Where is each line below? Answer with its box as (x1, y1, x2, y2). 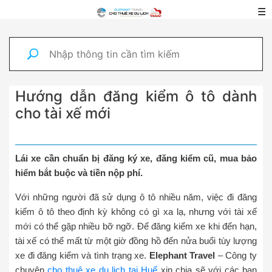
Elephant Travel (149, 250, 216, 260)
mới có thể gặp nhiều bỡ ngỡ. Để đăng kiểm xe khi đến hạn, (15, 221, 257, 231)
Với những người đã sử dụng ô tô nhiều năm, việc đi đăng (15, 192, 257, 202)
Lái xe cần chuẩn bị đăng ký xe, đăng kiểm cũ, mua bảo (15, 153, 257, 163)
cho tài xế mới (15, 104, 110, 122)
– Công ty (215, 250, 257, 260)
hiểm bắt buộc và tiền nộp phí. (15, 168, 143, 178)
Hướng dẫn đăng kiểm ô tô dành (15, 87, 257, 105)
